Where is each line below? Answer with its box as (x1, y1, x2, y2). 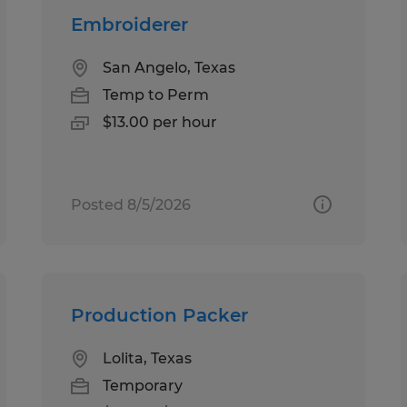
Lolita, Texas (103, 349, 193, 367)
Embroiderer (71, 13, 189, 35)
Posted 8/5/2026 (71, 195, 192, 213)
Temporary (103, 376, 184, 394)
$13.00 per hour (103, 113, 218, 131)
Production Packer (71, 303, 249, 326)
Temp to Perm (103, 85, 210, 104)
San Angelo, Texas (103, 58, 236, 76)
